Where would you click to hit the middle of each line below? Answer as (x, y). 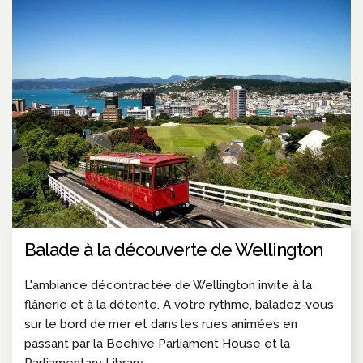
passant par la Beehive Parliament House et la (157, 344)
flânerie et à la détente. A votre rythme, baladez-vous (179, 305)
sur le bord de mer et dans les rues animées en (161, 325)
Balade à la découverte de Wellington (173, 250)
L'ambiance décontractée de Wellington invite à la (168, 286)
